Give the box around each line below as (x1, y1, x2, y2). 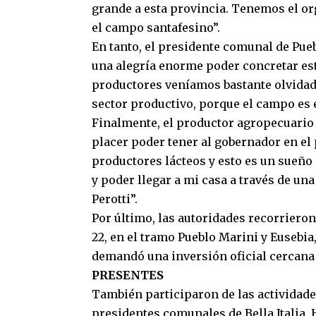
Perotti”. (92, 192, 138, 206)
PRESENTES (92, 268, 164, 282)
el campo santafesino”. (92, 20, 220, 35)
